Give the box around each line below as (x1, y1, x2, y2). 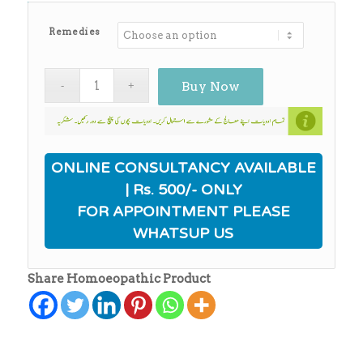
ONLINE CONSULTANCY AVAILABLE (50, 159, 316, 177)
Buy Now (181, 79, 240, 95)
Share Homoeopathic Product (27, 271, 211, 287)
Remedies (48, 26, 101, 38)
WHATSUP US (133, 224, 234, 243)
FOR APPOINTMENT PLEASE (76, 203, 290, 221)
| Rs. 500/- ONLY (124, 181, 242, 199)
